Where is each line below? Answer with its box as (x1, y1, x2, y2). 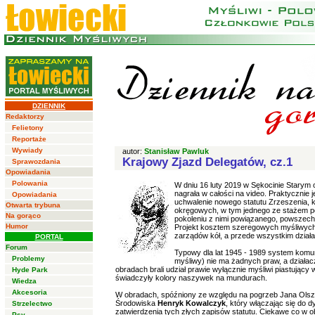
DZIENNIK (32, 102, 65, 110)
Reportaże (12, 135, 46, 143)
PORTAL (34, 233, 63, 240)
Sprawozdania (12, 157, 60, 165)
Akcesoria (12, 288, 47, 296)
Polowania (12, 179, 48, 187)
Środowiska (115, 299, 157, 307)
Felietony (12, 124, 44, 131)
